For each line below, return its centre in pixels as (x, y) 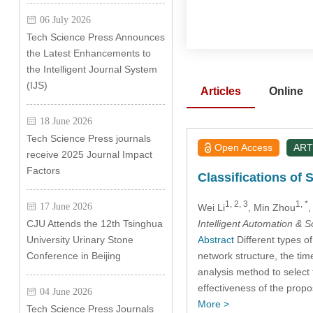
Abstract (216, 239)
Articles (220, 91)
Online (286, 91)
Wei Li (211, 207)
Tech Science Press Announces (95, 37)
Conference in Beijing (73, 256)
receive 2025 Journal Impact (89, 154)
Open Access (244, 147)
